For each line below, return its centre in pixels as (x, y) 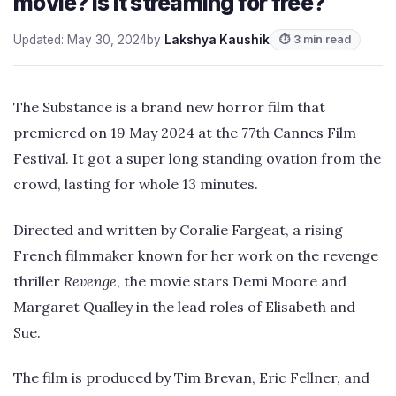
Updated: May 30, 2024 (80, 40)
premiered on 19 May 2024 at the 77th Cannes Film (185, 133)
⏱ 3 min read (315, 40)
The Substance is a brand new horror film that (169, 107)
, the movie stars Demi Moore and (232, 281)
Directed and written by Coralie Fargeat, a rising (178, 229)
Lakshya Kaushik (217, 40)
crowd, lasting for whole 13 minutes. (136, 184)
